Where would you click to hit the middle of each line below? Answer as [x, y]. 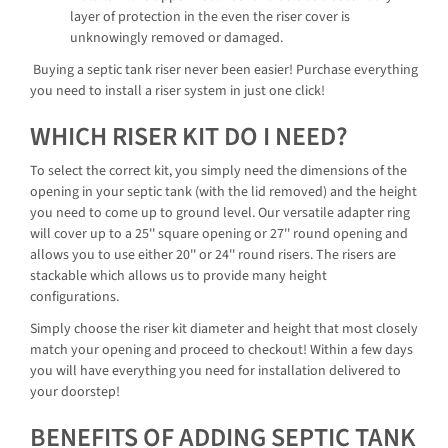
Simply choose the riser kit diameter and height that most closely [224, 328]
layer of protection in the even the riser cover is [210, 17]
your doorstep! [75, 391]
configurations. [74, 297]
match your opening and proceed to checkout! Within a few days [221, 349]
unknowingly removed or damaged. [178, 38]
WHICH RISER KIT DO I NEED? [189, 136]
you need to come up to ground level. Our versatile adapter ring [220, 213]
